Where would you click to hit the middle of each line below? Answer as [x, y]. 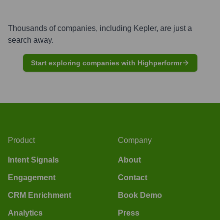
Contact [133, 177]
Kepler [145, 28]
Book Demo [140, 195]
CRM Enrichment [40, 195]
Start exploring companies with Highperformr [106, 63]
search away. [31, 40]
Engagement [32, 177]
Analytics [25, 213]
